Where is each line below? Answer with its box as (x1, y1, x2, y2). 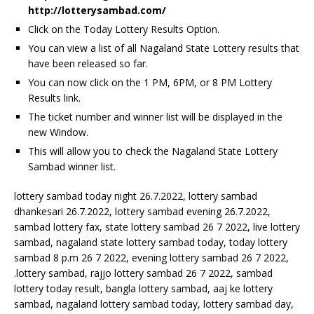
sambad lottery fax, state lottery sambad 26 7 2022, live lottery (14, 220, 300, 233)
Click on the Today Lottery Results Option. (28, 22, 219, 36)
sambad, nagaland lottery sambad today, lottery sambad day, (14, 297, 294, 310)
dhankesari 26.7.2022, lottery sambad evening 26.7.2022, (14, 205, 271, 218)
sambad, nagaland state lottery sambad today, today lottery (14, 235, 287, 249)
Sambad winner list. (28, 160, 116, 173)
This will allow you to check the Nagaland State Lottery (28, 144, 278, 158)
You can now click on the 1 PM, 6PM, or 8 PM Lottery (28, 76, 272, 89)
